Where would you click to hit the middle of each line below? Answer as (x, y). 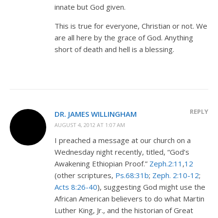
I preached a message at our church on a (123, 140)
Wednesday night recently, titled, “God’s (122, 152)
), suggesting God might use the (151, 187)
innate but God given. (90, 7)
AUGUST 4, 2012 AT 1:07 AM (90, 125)
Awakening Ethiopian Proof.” (102, 163)
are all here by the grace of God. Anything (124, 37)
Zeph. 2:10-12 (176, 175)
